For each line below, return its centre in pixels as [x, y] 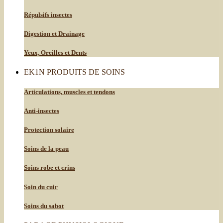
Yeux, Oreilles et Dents [55, 53]
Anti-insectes [42, 111]
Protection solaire [49, 129]
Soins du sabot [44, 206]
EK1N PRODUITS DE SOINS [74, 72]
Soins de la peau [46, 149]
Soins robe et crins [50, 168]
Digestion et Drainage [54, 34]
